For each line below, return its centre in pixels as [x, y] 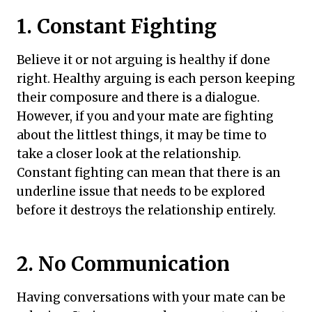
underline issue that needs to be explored [141, 191]
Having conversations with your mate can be [151, 297]
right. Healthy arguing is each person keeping [156, 78]
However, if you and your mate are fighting [145, 116]
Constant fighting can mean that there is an [149, 172]
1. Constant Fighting [117, 26]
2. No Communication [123, 264]
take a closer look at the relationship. [129, 154]
